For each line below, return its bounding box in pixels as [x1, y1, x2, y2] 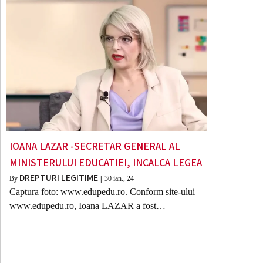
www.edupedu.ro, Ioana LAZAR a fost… [9, 201, 166, 211]
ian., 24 [113, 174, 134, 183]
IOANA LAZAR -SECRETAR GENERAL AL [9, 139, 180, 153]
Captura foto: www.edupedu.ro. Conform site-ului [9, 187, 195, 197]
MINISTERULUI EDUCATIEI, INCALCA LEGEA [9, 156, 202, 170]
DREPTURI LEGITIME [19, 171, 98, 184]
